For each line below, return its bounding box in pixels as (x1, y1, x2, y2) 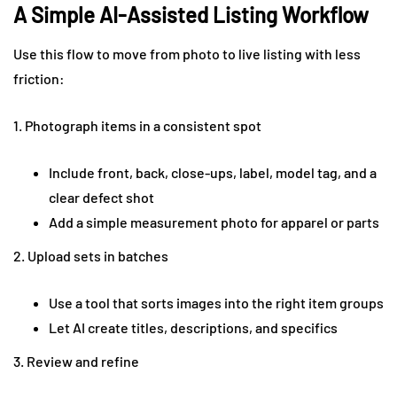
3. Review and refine (13, 352, 139, 370)
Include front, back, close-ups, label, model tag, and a (49, 163, 377, 181)
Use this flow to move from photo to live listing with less (13, 44, 361, 62)
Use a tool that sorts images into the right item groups (49, 293, 384, 311)
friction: (13, 69, 65, 87)
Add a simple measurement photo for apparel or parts (49, 213, 379, 230)
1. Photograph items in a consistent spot (13, 116, 261, 134)
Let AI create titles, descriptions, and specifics (49, 318, 338, 336)
